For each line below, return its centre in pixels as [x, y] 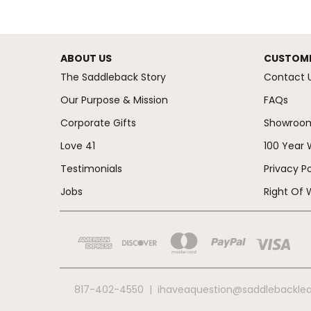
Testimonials [91, 169]
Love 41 [78, 146]
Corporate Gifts [98, 123]
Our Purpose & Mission [114, 100]
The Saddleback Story [113, 77]
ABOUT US [86, 59]
